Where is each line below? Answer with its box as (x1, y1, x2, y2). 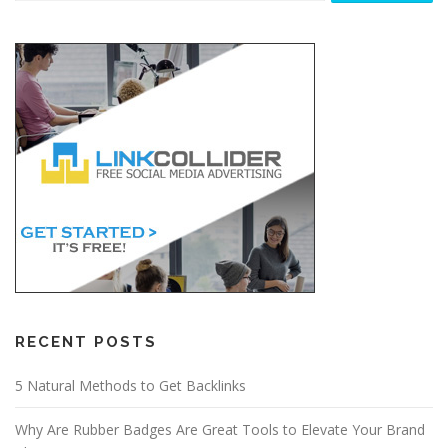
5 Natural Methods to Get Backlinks (15, 376, 246, 396)
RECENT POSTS (15, 333, 157, 352)
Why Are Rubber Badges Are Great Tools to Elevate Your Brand (15, 420, 425, 440)
